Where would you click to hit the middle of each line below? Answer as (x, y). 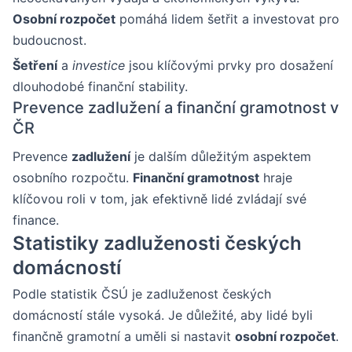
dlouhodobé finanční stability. (100, 86)
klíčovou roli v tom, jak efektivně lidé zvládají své (159, 198)
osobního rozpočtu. (73, 177)
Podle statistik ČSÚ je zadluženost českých (142, 293)
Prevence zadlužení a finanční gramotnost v (176, 107)
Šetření (35, 65)
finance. (36, 220)
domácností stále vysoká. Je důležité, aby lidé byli (163, 315)
